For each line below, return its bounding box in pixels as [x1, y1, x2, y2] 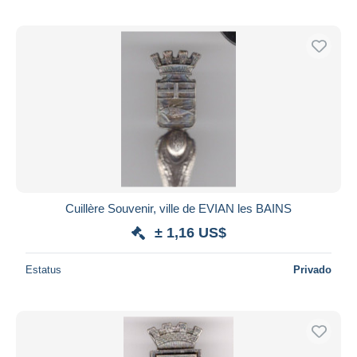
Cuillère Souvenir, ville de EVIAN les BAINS [65, 201, 292, 215]
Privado [293, 263, 331, 276]
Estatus [25, 263, 61, 276]
